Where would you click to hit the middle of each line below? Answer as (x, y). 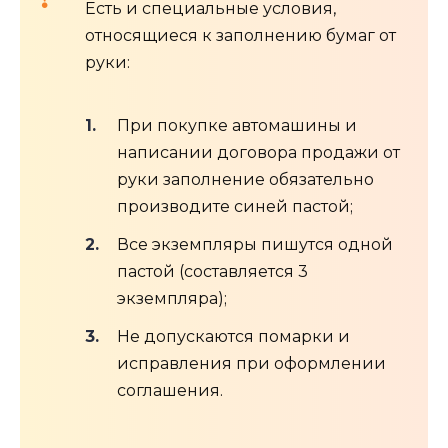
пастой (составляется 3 (212, 271)
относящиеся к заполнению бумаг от (240, 36)
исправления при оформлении (251, 363)
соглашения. (170, 390)
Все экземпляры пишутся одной (255, 244)
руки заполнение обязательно (245, 179)
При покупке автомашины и (237, 125)
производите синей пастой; (235, 206)
